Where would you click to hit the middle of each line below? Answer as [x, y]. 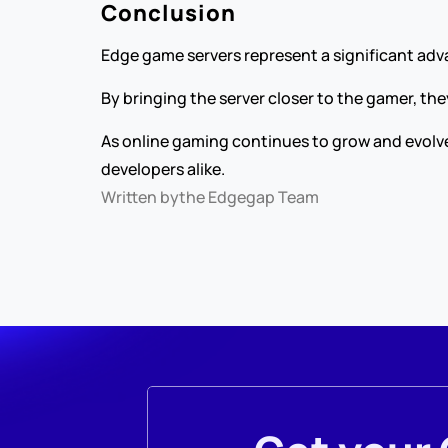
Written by [139, 197]
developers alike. [162, 169]
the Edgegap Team [248, 197]
